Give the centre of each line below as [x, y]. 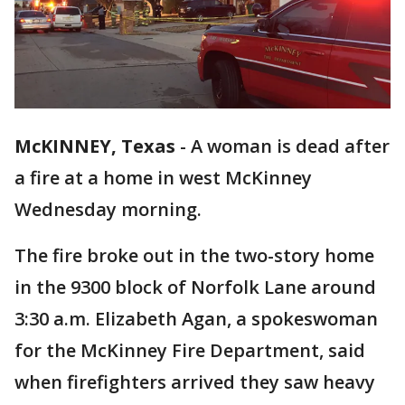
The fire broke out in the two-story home [194, 256]
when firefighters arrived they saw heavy [195, 382]
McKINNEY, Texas [95, 146]
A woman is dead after [290, 146]
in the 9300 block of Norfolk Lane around [195, 287]
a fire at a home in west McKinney [163, 178]
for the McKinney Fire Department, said [190, 351]
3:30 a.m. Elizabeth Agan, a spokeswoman [196, 319]
